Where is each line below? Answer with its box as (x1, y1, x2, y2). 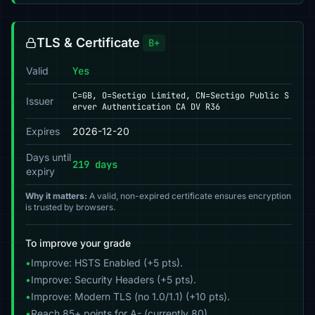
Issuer (26, 95, 53, 107)
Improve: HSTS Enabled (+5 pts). (31, 257, 183, 269)
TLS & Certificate (37, 35, 140, 50)
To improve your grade (25, 237, 131, 249)
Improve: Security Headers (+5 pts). (31, 274, 196, 285)
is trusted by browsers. (25, 202, 115, 212)
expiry (26, 165, 55, 177)
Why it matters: (25, 191, 87, 201)
